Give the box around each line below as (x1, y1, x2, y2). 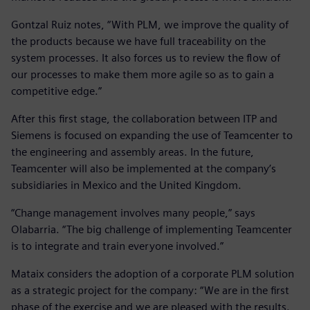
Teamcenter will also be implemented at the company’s (11, 162, 276, 176)
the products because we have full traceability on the (11, 35, 266, 48)
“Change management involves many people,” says (11, 206, 255, 220)
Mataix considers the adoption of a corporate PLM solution (11, 267, 294, 281)
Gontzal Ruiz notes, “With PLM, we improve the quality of (11, 18, 289, 32)
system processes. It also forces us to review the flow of (11, 51, 280, 65)
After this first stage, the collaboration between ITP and (11, 112, 277, 126)
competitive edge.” (11, 84, 102, 98)
